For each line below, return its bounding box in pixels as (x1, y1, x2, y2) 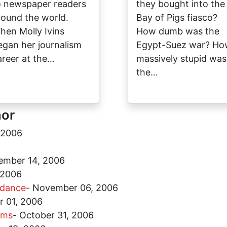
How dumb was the (136, 26, 219, 36)
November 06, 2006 (32, 182, 118, 193)
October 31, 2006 (19, 210, 94, 220)
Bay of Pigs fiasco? (136, 12, 217, 23)
